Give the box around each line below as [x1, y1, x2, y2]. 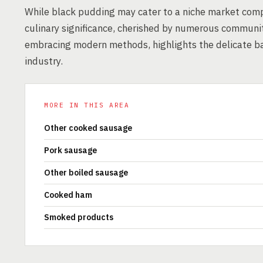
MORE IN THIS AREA [44, 101, 130, 109]
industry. [25, 55, 63, 68]
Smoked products [44, 212, 113, 222]
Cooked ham [44, 190, 92, 200]
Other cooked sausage [44, 123, 132, 133]
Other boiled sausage [44, 167, 128, 178]
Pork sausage [44, 145, 97, 156]
